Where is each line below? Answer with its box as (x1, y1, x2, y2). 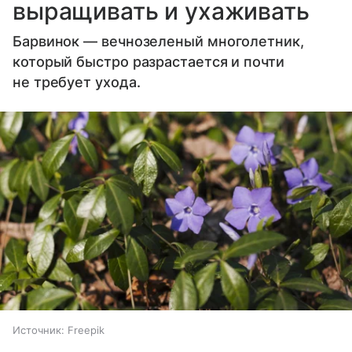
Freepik (68, 323, 104, 336)
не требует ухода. (13, 74, 141, 91)
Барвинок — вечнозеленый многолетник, (13, 33, 304, 50)
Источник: (13, 323, 64, 336)
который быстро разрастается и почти (13, 53, 284, 71)
